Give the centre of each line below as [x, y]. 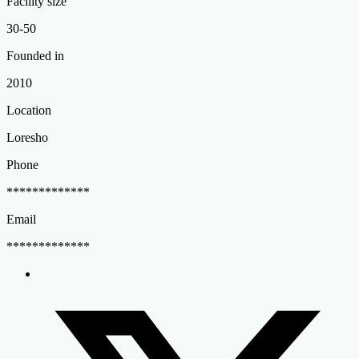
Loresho [27, 137]
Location [29, 110]
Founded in [35, 55]
